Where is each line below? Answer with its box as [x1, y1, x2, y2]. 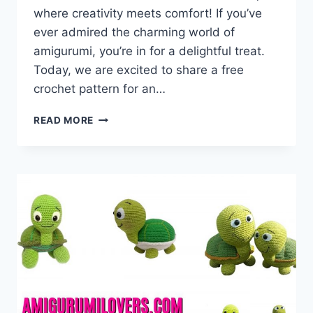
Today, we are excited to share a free [34, 63, 244, 78]
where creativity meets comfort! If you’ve [34, 6, 262, 21]
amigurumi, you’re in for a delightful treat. [34, 44, 265, 59]
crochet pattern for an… [34, 82, 166, 96]
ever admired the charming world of [34, 25, 235, 40]
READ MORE [34, 115, 94, 126]
